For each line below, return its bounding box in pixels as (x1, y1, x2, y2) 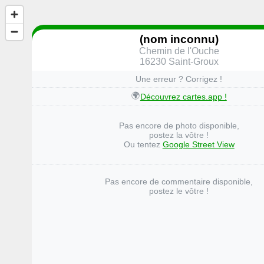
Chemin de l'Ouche (138, 45, 219, 56)
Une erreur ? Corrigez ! (136, 74, 223, 84)
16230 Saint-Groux (139, 56, 219, 67)
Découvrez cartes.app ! (140, 91, 227, 101)
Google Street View (162, 140, 235, 150)
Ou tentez (123, 140, 163, 150)
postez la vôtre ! (149, 130, 209, 140)
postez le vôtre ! (149, 186, 209, 196)
